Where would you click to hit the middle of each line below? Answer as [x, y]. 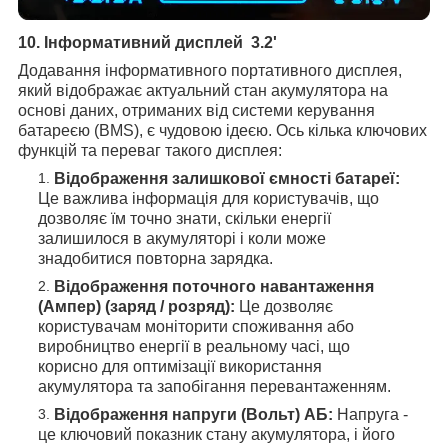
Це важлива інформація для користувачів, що [208, 199]
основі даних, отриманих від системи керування [196, 111]
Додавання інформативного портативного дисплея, [210, 71]
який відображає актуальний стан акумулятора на [203, 91]
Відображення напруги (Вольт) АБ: [193, 415]
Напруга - [370, 415]
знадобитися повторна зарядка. [155, 259]
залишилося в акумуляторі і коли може [182, 239]
